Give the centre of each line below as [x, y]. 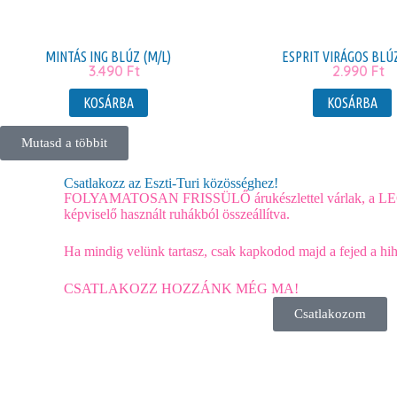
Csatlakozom [330, 314]
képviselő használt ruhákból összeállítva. [177, 214]
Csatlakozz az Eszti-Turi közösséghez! [171, 183]
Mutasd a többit [64, 143]
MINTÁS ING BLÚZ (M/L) [109, 57]
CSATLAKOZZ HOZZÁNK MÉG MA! [181, 289]
